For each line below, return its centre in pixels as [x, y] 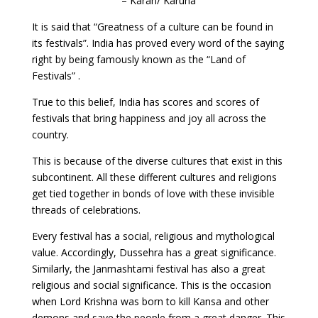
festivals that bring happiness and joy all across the [149, 118]
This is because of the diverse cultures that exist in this [157, 160]
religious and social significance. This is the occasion [151, 285]
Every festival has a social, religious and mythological [153, 236]
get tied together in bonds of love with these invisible [153, 193]
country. [50, 134]
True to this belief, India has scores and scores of [145, 102]
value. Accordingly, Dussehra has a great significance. [154, 252]
